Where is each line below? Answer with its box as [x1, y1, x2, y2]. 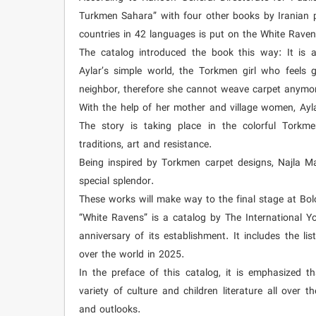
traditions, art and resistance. [79, 137, 212, 153]
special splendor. [79, 174, 154, 190]
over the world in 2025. [79, 247, 184, 263]
